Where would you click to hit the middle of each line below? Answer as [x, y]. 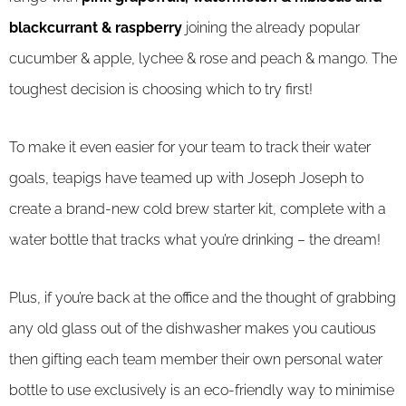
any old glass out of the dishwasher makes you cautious [193, 329]
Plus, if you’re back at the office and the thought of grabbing [203, 298]
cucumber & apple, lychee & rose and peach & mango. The [203, 59]
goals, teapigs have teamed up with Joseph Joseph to [186, 179]
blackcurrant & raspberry [96, 28]
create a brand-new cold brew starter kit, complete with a [198, 209]
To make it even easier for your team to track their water [190, 148]
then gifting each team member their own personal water [196, 360]
